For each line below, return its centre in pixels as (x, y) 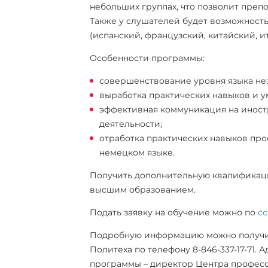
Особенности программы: (147, 58)
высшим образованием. (142, 190)
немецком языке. (137, 153)
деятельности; (130, 124)
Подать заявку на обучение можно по (173, 212)
